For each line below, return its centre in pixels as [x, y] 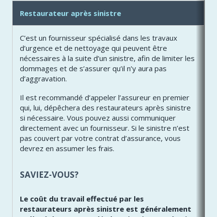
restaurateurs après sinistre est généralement [106, 209]
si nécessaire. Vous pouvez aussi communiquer [98, 118]
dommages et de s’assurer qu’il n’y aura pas [93, 68]
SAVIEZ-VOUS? [49, 175]
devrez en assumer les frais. [67, 148]
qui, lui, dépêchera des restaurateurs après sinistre [105, 108]
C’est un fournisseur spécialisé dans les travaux [99, 38]
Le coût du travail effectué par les [82, 198]
